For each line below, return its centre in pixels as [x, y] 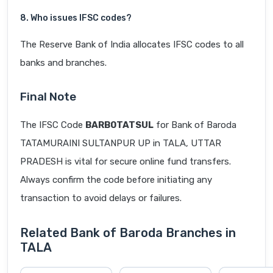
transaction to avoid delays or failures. [101, 198]
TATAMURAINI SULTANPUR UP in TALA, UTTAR [121, 144]
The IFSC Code [53, 125]
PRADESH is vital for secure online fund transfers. [126, 162]
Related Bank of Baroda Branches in [128, 233]
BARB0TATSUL [119, 125]
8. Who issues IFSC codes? [76, 18]
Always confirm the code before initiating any [116, 180]
